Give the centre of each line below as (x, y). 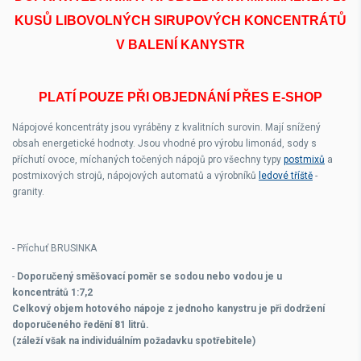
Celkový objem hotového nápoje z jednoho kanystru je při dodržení (168, 309)
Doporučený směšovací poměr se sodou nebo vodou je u (149, 276)
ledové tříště (286, 176)
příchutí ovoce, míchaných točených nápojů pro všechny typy (148, 160)
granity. (28, 192)
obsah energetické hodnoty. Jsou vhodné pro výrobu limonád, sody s (164, 143)
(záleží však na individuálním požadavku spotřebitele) (134, 341)
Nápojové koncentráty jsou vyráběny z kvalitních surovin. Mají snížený (166, 127)
